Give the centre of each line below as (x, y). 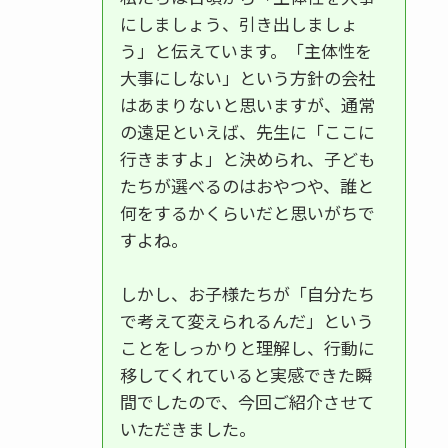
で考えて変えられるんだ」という (246, 320)
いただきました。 (187, 428)
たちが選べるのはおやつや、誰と (246, 185)
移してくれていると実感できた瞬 (245, 374)
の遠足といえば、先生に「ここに (247, 131)
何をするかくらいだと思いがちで (247, 212)
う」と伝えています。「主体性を (245, 50)
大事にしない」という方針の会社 (247, 77)
